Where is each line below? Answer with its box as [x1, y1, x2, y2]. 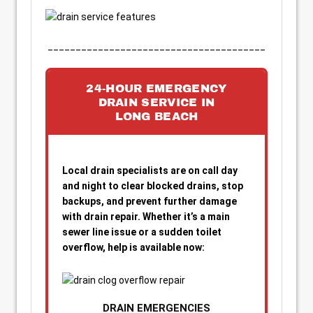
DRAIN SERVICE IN [98, 96, 215, 108]
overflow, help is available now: [62, 242, 205, 253]
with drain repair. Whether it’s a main [62, 211, 230, 222]
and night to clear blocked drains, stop [62, 180, 243, 191]
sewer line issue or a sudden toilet [62, 226, 221, 238]
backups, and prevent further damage [62, 196, 237, 207]
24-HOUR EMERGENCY [86, 82, 227, 94]
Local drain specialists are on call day [62, 165, 238, 176]
